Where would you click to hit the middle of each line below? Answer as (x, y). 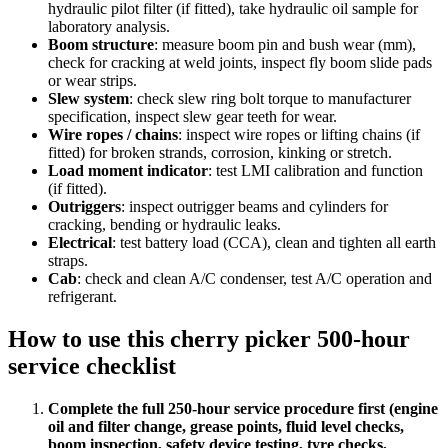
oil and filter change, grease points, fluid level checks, (226, 427)
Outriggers (84, 207)
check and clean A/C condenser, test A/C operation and (258, 279)
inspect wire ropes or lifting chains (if (303, 135)
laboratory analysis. (109, 27)
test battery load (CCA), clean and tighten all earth (278, 243)
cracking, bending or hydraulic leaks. (164, 225)
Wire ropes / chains (113, 135)
